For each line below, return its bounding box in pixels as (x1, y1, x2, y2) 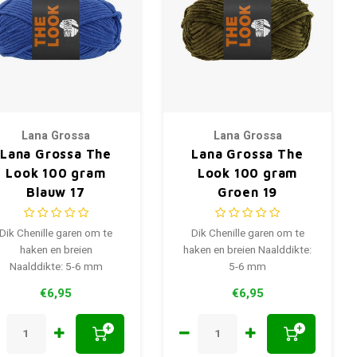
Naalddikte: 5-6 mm (9, 258, 103, 275)
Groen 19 (217, 184, 278, 199)
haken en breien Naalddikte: (183, 241, 312, 258)
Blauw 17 (26, 184, 85, 199)
